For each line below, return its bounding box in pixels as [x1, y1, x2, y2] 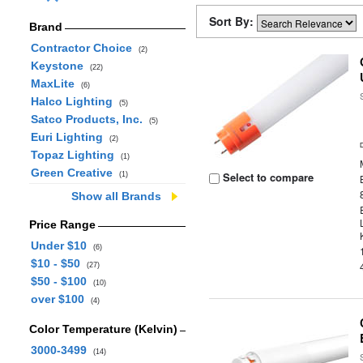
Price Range [28, 218, 96, 231]
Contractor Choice [30, 41, 139, 54]
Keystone [30, 59, 90, 72]
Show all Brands [71, 190, 161, 203]
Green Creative [30, 166, 119, 179]
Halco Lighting [30, 95, 119, 108]
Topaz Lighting [30, 148, 121, 161]
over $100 [30, 293, 91, 305]
